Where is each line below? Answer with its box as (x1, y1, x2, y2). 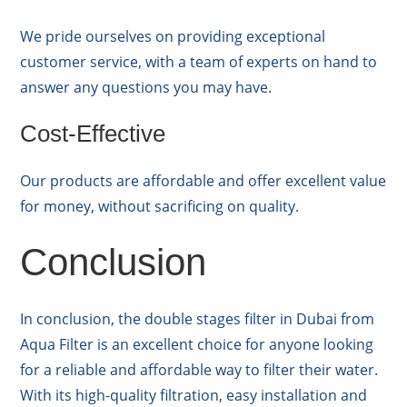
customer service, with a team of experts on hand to (20, 52, 378, 73)
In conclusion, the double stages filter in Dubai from (20, 309, 375, 330)
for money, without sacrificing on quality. (20, 196, 300, 217)
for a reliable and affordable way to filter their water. (20, 360, 379, 381)
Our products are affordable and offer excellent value (20, 171, 387, 192)
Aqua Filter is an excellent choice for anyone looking (20, 334, 374, 355)
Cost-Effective (20, 120, 166, 148)
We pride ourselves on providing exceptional (20, 26, 326, 47)
